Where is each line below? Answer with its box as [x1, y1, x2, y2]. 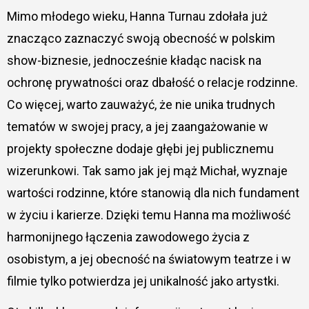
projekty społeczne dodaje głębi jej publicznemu [6, 141, 274, 157]
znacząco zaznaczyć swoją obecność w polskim [6, 31, 275, 46]
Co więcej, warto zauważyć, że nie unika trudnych [6, 97, 275, 112]
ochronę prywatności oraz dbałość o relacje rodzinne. [6, 75, 298, 90]
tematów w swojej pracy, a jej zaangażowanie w [6, 119, 268, 134]
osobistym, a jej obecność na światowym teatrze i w [6, 252, 291, 267]
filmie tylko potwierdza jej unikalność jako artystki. [6, 274, 279, 289]
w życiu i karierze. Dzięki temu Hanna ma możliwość [6, 208, 290, 223]
